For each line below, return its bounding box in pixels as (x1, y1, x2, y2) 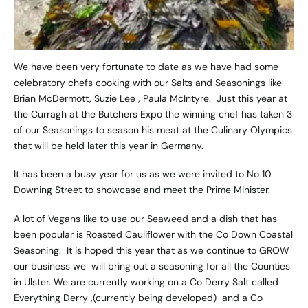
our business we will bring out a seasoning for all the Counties (14, 259, 290, 272)
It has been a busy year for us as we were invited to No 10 (14, 168, 272, 181)
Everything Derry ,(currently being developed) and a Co (14, 291, 263, 304)
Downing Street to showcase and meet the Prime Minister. (14, 184, 273, 197)
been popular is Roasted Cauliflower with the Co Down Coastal (14, 228, 293, 241)
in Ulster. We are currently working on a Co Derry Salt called (14, 275, 281, 288)
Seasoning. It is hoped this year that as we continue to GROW (14, 243, 289, 256)
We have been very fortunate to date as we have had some (14, 60, 278, 74)
